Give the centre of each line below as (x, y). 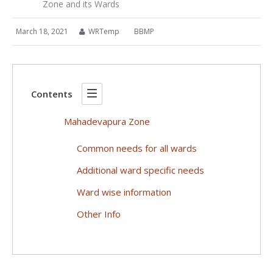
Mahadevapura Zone (107, 121)
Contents (52, 94)
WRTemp (104, 31)
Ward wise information (124, 192)
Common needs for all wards (137, 148)
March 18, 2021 (42, 31)
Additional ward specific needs (140, 170)
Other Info (99, 214)
